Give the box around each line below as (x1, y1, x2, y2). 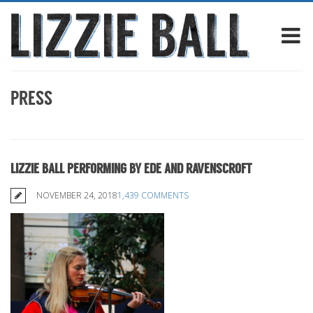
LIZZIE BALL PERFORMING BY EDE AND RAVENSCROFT (10, 162, 252, 175)
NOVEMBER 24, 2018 (36, 189, 117, 201)
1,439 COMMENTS (117, 189, 189, 201)
